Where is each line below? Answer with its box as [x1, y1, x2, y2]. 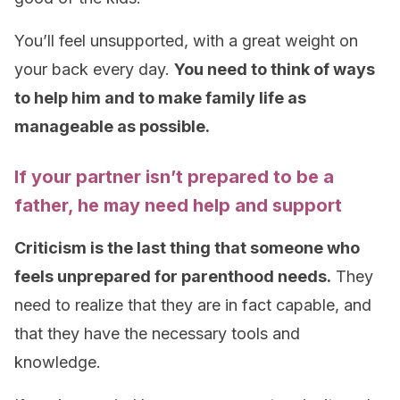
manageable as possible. [14, 117, 210, 136]
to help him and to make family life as [14, 88, 306, 107]
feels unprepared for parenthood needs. [14, 267, 331, 286]
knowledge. [14, 353, 101, 371]
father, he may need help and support [14, 195, 342, 216]
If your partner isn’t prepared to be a [14, 166, 334, 187]
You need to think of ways [174, 60, 375, 79]
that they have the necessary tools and [14, 324, 300, 343]
